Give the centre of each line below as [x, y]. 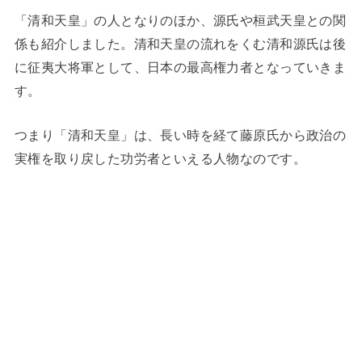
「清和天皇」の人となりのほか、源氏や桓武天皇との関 [180, 20]
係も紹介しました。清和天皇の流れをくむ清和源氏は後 [180, 43]
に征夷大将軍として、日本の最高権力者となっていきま [180, 67]
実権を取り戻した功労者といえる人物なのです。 [160, 159]
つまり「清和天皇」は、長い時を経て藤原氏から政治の [180, 135]
